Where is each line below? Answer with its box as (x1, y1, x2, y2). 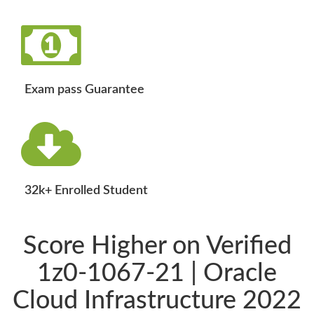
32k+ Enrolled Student (25, 184, 148, 198)
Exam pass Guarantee (25, 83, 144, 97)
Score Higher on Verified (22, 233, 292, 259)
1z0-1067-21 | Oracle (37, 261, 277, 287)
